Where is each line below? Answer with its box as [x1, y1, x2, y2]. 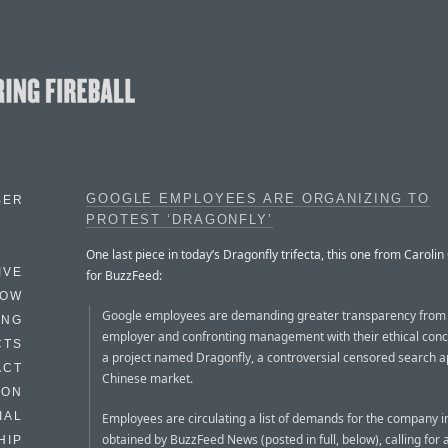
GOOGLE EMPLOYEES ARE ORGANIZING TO [86, 192, 431, 206]
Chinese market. [102, 369, 193, 387]
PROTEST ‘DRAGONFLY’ [86, 213, 273, 227]
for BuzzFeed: [86, 266, 162, 284]
